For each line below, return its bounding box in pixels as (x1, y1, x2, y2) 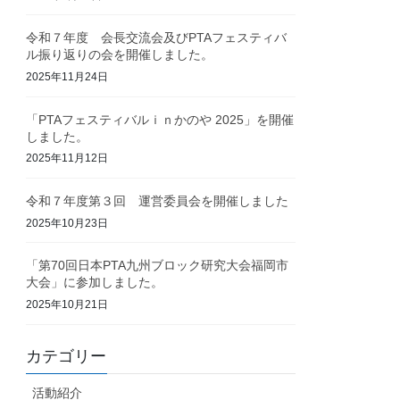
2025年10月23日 (26, 216, 109, 229)
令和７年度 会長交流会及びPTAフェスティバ (26, 30, 287, 46)
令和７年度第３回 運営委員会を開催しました (26, 194, 289, 209)
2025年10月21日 (26, 298, 109, 312)
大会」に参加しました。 (26, 275, 164, 290)
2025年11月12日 (26, 152, 109, 165)
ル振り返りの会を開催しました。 (26, 47, 214, 62)
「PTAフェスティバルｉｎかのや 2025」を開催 (26, 112, 295, 127)
